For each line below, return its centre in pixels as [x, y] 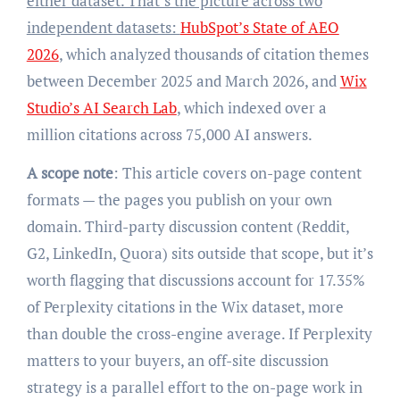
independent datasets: [103, 28]
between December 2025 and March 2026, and [183, 81]
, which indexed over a [251, 108]
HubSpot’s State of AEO [259, 28]
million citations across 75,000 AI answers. [169, 135]
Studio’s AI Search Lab [101, 108]
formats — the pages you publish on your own [179, 200]
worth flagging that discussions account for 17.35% [196, 280]
